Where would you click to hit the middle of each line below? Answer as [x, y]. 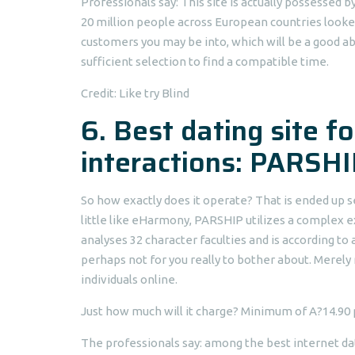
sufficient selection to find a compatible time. [205, 61]
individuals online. [129, 279]
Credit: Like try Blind [135, 93]
